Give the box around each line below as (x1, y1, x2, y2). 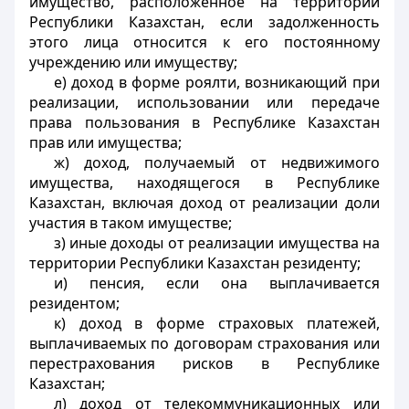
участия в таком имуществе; (29, 213, 232, 233)
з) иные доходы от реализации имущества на (53, 233, 380, 253)
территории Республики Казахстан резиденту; (29, 253, 361, 273)
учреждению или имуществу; (29, 52, 237, 72)
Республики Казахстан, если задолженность (29, 12, 380, 32)
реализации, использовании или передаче (29, 92, 380, 112)
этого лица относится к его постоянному (29, 32, 380, 52)
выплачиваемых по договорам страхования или (29, 333, 380, 353)
